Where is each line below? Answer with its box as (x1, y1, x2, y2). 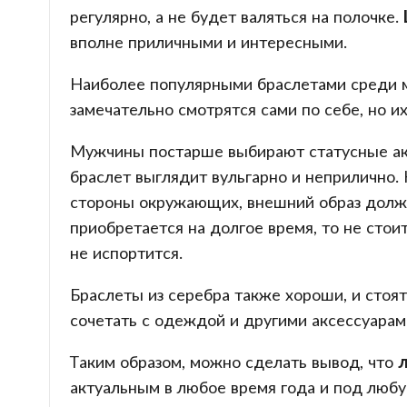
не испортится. (69, 242, 183, 263)
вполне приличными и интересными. (69, 31, 347, 52)
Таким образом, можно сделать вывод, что (69, 351, 398, 372)
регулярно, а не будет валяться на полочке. (69, 5, 403, 26)
